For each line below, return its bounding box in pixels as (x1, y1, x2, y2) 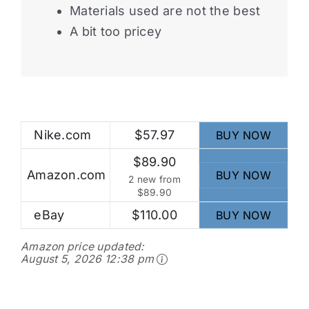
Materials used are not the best (69, 3, 261, 18)
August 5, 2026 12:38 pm (20, 252, 154, 266)
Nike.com (30, 127, 92, 142)
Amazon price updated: (20, 239, 145, 253)
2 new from (128, 173, 181, 185)
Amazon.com (26, 167, 106, 182)
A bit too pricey (69, 23, 162, 39)
